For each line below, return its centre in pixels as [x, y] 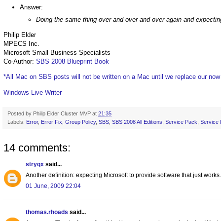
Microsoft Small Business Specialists [57, 53]
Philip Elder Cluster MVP [62, 113]
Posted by [20, 113]
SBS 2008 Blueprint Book [73, 62]
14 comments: [37, 147]
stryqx [35, 164]
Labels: [17, 122]
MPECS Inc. [21, 44]
